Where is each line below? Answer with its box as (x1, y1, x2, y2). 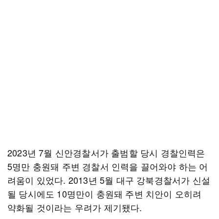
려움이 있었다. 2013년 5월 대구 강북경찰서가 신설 (7, 174, 211, 186)
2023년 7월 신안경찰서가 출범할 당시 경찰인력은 (7, 146, 205, 159)
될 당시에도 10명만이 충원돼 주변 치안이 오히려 (7, 187, 202, 200)
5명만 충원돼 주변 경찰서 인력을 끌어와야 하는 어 (7, 160, 208, 173)
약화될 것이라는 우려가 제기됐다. (7, 201, 142, 214)
